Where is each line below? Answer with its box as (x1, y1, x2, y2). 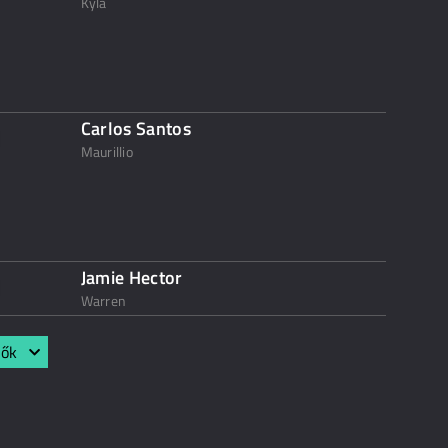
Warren (80, 290, 127, 311)
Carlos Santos (80, 115, 192, 142)
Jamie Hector (80, 264, 183, 291)
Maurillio (80, 141, 134, 162)
